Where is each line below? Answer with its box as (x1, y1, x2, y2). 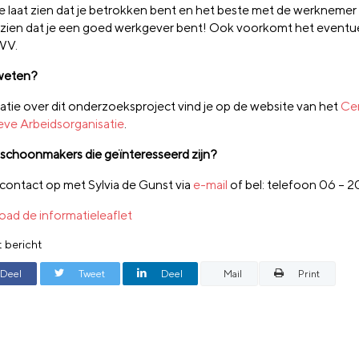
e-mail (193, 177, 228, 193)
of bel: (228, 177, 267, 193)
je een (46, 20, 83, 36)
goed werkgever (83, 20, 176, 36)
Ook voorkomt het (209, 20, 317, 36)
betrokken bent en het (89, 2, 217, 18)
